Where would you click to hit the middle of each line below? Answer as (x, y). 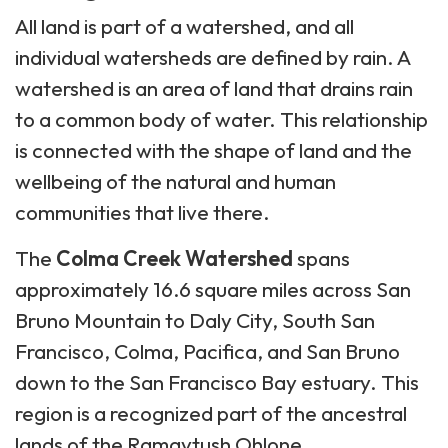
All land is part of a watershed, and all (184, 25)
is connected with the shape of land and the (213, 149)
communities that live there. (142, 211)
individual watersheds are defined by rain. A (212, 56)
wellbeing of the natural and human (175, 180)
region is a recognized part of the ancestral (211, 412)
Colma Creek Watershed (174, 257)
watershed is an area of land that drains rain (214, 87)
